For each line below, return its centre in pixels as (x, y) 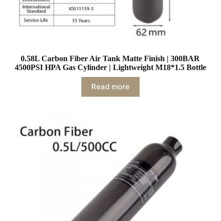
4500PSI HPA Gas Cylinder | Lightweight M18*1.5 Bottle (110, 67)
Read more (110, 87)
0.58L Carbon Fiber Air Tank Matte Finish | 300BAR (110, 58)
